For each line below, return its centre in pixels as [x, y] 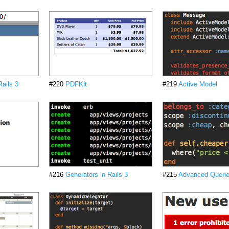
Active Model [198, 84]
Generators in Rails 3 [97, 175]
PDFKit [76, 84]
